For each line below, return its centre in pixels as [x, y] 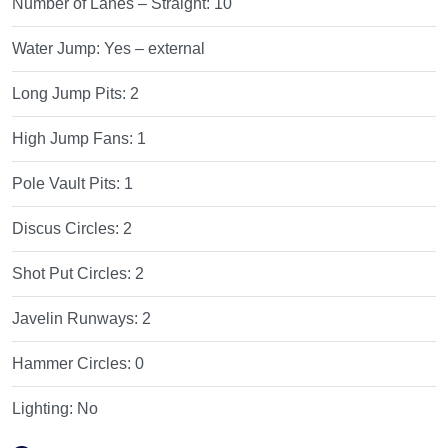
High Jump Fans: [75, 138]
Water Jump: [58, 48]
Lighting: [45, 408]
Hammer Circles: [74, 363]
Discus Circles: [68, 228]
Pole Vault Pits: [68, 183]
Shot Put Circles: [74, 273]
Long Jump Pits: [71, 93]
